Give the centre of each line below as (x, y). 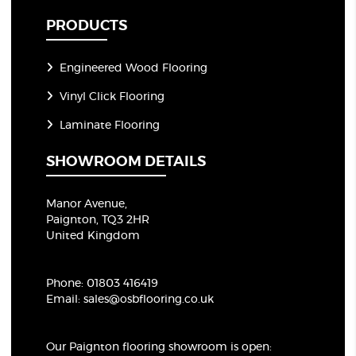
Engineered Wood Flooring (134, 69)
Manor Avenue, (87, 205)
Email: (65, 300)
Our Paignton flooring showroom (137, 348)
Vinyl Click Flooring (112, 97)
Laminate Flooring (110, 126)
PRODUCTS (87, 27)
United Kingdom (93, 236)
